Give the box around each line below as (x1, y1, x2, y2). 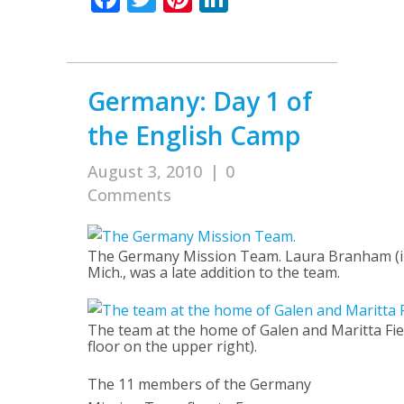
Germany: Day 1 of (87, 84, 312, 118)
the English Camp (87, 118, 300, 152)
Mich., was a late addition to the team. (87, 262, 340, 282)
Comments (87, 184, 171, 206)
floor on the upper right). (87, 336, 257, 356)
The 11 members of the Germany (87, 374, 311, 394)
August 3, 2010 (87, 161, 202, 182)
